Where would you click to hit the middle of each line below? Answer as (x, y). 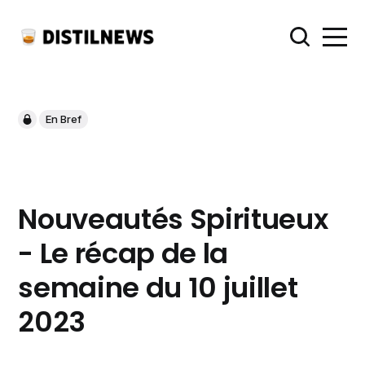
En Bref (64, 119)
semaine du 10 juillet (158, 287)
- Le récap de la (123, 253)
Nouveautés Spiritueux (173, 219)
